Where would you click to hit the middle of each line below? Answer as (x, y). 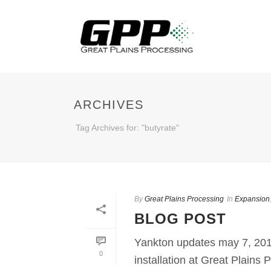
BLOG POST (180, 219)
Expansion (252, 199)
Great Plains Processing (184, 199)
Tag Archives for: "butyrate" (127, 128)
